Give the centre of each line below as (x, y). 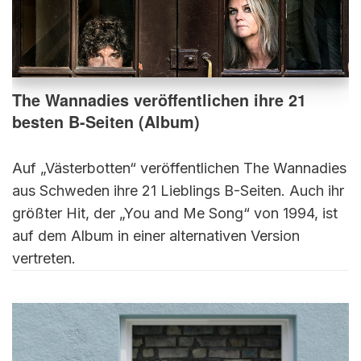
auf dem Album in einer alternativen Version (156, 235)
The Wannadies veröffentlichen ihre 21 (159, 100)
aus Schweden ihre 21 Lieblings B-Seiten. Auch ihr (178, 190)
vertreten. (44, 258)
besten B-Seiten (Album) (106, 121)
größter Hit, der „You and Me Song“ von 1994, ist (175, 213)
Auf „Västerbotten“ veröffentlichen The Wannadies (179, 168)
